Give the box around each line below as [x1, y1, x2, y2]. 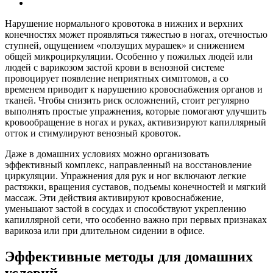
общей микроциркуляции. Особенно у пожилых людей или [5, 51, 253, 62]
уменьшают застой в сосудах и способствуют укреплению [5, 203, 246, 214]
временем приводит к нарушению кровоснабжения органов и [5, 83, 263, 94]
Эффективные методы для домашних [5, 248, 253, 264]
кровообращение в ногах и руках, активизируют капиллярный [5, 116, 266, 127]
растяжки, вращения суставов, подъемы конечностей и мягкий [5, 181, 266, 192]
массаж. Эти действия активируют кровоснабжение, [5, 192, 224, 203]
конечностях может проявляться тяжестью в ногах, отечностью [5, 29, 268, 40]
